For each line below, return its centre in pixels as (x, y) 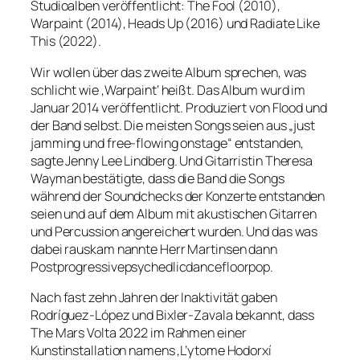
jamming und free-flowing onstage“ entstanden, (167, 143)
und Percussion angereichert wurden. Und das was (174, 231)
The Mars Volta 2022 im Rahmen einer (139, 332)
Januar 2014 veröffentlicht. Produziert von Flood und (179, 107)
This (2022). (66, 41)
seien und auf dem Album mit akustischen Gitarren (174, 213)
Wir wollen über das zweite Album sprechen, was (169, 72)
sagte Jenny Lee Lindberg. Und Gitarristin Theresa (172, 160)
